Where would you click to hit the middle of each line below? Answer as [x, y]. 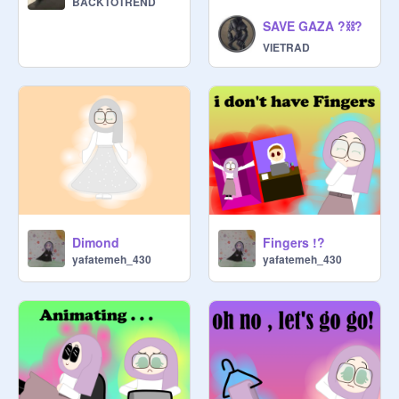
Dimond [96, 242]
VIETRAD [286, 47]
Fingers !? [294, 242]
